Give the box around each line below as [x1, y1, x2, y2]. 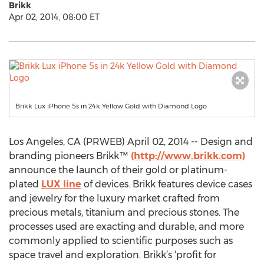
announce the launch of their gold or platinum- [9, 164, 227, 176]
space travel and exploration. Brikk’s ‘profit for [9, 249, 216, 260]
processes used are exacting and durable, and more [9, 221, 244, 232]
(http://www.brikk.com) [131, 150, 245, 161]
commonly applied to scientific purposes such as [9, 235, 233, 246]
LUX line [41, 179, 81, 190]
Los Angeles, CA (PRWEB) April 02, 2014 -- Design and [9, 136, 253, 147]
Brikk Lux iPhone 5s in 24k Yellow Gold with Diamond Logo [15, 102, 207, 110]
